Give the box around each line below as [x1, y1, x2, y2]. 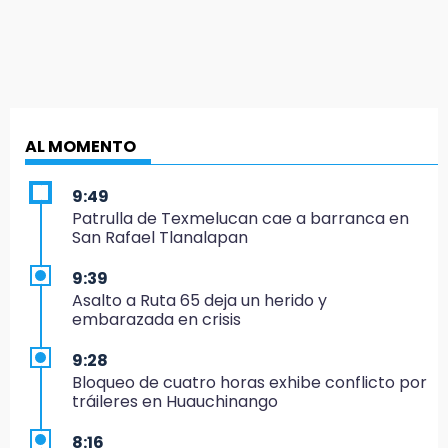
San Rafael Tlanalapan [72, 225, 248, 249]
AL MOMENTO [25, 134, 136, 158]
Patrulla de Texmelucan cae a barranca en [72, 206, 409, 230]
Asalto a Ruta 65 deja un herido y [72, 288, 327, 312]
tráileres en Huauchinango [72, 389, 278, 413]
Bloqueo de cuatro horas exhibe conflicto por [72, 370, 427, 394]
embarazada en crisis [72, 307, 241, 331]
